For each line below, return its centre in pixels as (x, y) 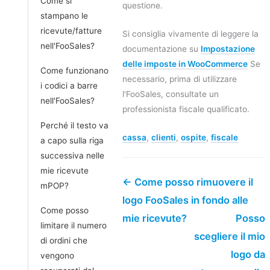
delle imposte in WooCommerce (185, 64)
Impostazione (228, 49)
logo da (248, 254)
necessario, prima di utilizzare (180, 79)
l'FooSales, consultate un (171, 94)
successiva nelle (72, 155)
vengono (57, 255)
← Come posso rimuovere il (188, 182)
